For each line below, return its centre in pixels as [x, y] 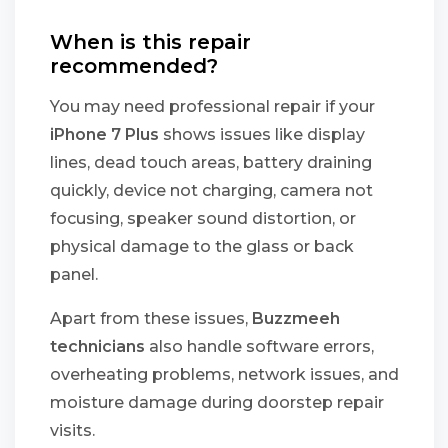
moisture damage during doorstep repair [217, 402]
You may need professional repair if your [212, 106]
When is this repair [150, 42]
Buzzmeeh [296, 318]
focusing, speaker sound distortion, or [203, 218]
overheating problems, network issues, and [224, 374]
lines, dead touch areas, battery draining [211, 162]
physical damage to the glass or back [202, 246]
